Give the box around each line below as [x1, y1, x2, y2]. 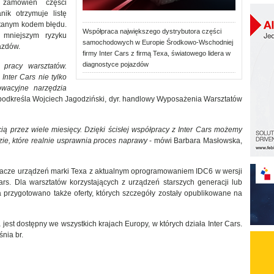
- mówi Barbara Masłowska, [147, 136, 243, 145]
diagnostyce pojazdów [83, 61, 149, 68]
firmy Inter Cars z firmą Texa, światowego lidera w [83, 50, 231, 57]
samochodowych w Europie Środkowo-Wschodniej [83, 39, 233, 46]
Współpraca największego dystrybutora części [83, 28, 221, 35]
